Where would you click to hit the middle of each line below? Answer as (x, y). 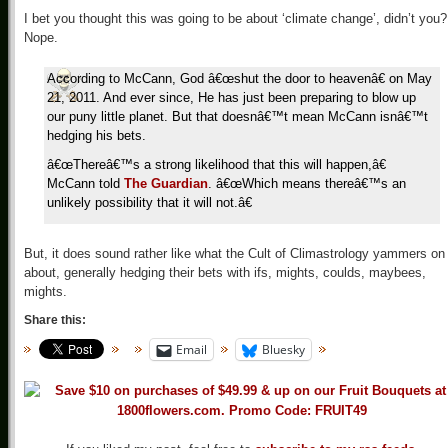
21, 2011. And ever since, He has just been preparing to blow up (231, 97)
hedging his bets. (96, 135)
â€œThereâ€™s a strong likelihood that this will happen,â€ (216, 164)
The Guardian (166, 183)
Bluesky (283, 349)
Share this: (55, 320)
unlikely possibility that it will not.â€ (149, 202)
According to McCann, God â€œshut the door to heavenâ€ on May (239, 78)
